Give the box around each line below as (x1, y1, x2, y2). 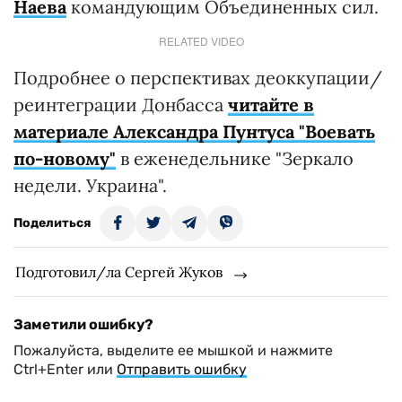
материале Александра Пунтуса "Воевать (13, 120, 375, 143)
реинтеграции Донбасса (13, 93, 228, 116)
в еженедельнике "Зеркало (116, 147, 354, 170)
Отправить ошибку (117, 361, 247, 378)
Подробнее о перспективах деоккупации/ (13, 66, 382, 89)
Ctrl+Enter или (13, 361, 117, 378)
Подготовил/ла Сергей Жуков (15, 263, 223, 281)
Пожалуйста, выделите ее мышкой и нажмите (13, 342, 333, 359)
